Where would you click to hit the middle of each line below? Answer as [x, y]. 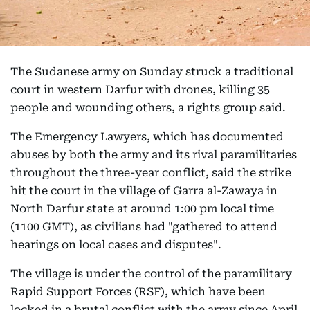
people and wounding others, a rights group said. [148, 108]
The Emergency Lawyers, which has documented [147, 137]
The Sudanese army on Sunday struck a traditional [152, 72]
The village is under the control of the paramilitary [151, 274]
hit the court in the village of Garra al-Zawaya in [144, 191]
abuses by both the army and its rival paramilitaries [154, 155]
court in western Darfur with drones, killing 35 [140, 90]
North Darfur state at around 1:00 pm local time [142, 209]
